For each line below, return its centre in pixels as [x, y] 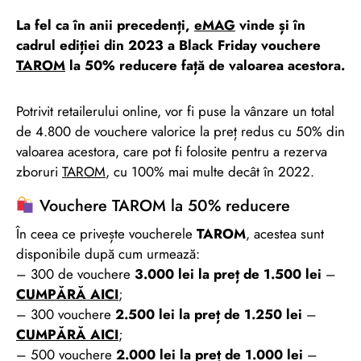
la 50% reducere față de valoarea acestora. [205, 65]
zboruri [39, 171]
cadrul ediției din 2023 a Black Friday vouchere [168, 45]
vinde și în [270, 25]
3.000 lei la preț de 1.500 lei [228, 274]
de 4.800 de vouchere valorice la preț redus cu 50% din [180, 131]
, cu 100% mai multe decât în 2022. [210, 171]
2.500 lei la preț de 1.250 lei [209, 314]
